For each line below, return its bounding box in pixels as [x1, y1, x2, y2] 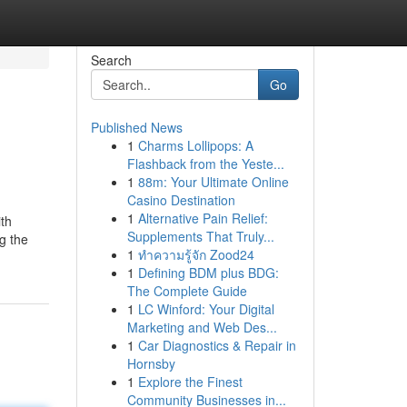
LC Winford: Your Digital [137, 300, 274, 318]
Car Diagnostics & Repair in [137, 336, 296, 354]
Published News [90, 118, 183, 136]
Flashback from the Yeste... [126, 154, 284, 173]
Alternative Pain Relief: [137, 209, 268, 227]
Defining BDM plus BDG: [137, 263, 279, 282]
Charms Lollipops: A [137, 136, 253, 154]
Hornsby [126, 354, 175, 372]
